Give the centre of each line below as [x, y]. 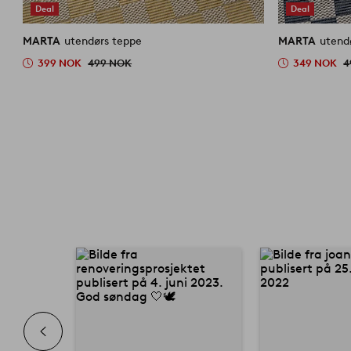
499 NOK [110, 63]
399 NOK [60, 63]
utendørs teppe [103, 41]
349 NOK [315, 63]
